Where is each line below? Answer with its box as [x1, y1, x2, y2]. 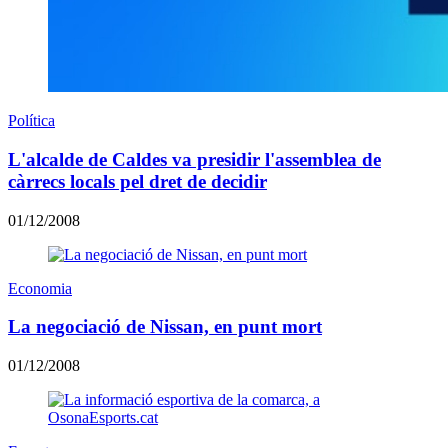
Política [8, 112, 55, 130]
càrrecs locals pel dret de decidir [8, 170, 267, 192]
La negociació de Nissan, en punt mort [8, 316, 322, 338]
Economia [8, 279, 72, 297]
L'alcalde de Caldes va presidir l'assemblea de [8, 148, 381, 170]
